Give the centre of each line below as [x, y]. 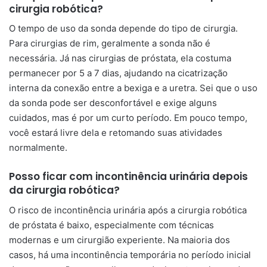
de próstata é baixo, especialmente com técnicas [111, 225]
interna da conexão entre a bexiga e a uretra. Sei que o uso [133, 88]
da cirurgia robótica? [64, 190]
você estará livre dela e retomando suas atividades [116, 133]
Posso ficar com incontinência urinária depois [128, 176]
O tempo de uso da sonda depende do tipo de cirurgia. [123, 28]
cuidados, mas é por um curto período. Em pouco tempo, [128, 118]
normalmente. [38, 148]
